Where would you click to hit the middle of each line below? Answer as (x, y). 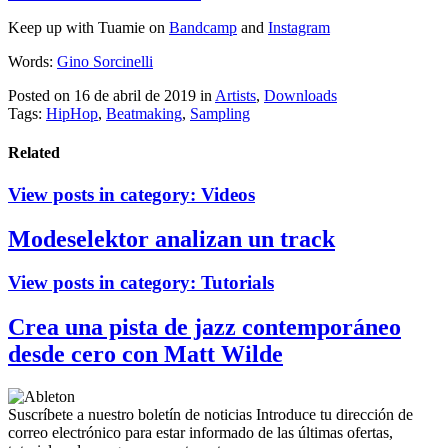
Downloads (300, 96)
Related (34, 153)
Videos (228, 194)
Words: (32, 62)
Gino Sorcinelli (105, 62)
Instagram (299, 28)
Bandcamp (203, 28)
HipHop (72, 114)
